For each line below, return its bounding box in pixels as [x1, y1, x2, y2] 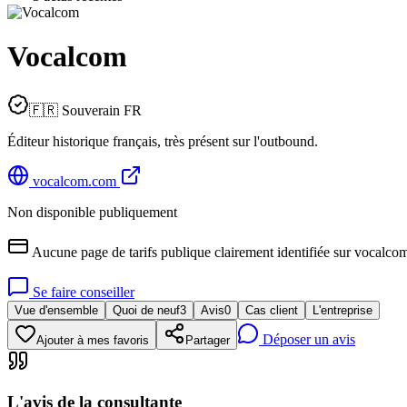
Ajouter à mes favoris [36, 333, 149, 347]
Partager [185, 333, 230, 347]
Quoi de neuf [113, 303, 180, 317]
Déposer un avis [259, 331, 355, 347]
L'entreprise [313, 303, 372, 317]
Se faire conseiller [29, 283, 134, 300]
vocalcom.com [33, 173, 116, 189]
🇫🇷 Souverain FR [29, 102, 142, 118]
